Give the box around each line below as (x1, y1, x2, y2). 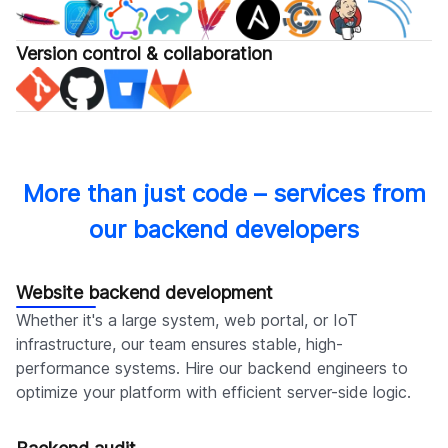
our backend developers (89, 215, 359, 245)
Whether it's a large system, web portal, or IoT (16, 310, 358, 331)
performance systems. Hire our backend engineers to (16, 358, 408, 379)
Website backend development (16, 282, 273, 304)
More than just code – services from (22, 179, 426, 209)
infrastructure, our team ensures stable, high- (16, 334, 343, 355)
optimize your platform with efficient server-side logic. (16, 382, 411, 403)
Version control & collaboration (16, 43, 272, 65)
